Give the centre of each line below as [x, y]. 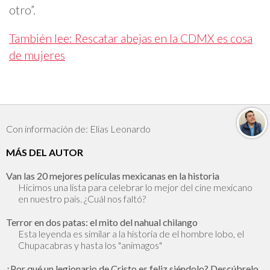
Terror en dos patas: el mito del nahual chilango [102, 222]
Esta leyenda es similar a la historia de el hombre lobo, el [131, 233]
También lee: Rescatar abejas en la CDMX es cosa [131, 39]
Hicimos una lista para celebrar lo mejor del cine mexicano [135, 187]
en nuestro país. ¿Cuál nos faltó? [82, 198]
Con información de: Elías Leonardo [78, 128]
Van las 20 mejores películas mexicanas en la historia [113, 175]
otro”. [22, 10]
